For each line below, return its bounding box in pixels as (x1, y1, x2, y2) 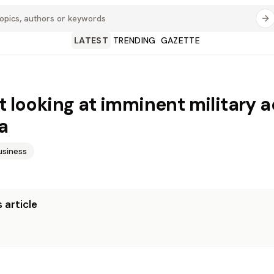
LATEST (73, 35, 108, 46)
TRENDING (113, 35, 156, 46)
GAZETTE (160, 35, 201, 46)
